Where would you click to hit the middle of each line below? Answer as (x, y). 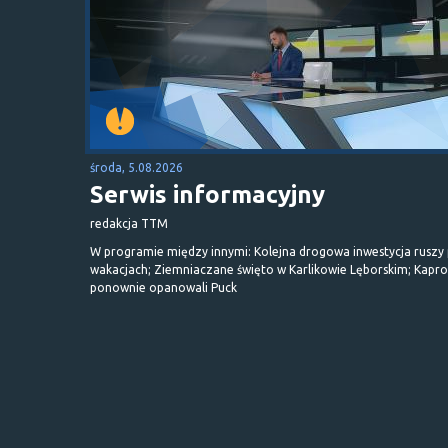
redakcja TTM (129, 223)
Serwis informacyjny (207, 194)
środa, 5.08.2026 (136, 167)
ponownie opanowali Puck (163, 287)
